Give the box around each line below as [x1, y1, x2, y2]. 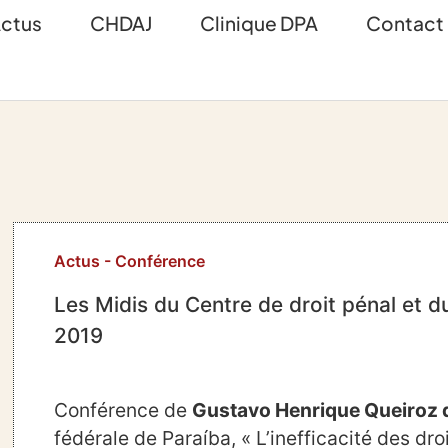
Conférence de [54, 397, 193, 422]
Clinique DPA [200, 11, 319, 35]
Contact [366, 11, 445, 35]
